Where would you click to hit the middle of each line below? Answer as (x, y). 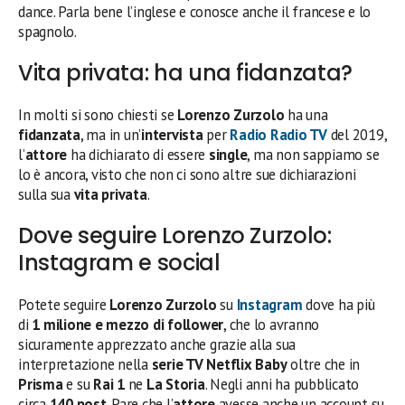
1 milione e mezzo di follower (128, 325)
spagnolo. (47, 32)
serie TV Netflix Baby (219, 365)
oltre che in (324, 365)
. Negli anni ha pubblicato (282, 385)
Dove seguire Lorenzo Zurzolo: (175, 236)
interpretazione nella (85, 365)
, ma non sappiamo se (313, 155)
